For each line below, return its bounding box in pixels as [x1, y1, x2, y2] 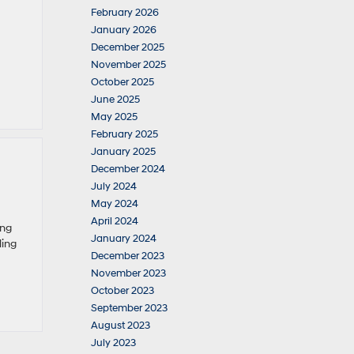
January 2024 [91, 232, 156, 245]
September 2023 [91, 302, 168, 314]
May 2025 [91, 111, 137, 123]
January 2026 [91, 24, 156, 36]
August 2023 [91, 319, 150, 332]
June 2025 [91, 93, 140, 106]
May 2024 [91, 198, 138, 210]
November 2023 [91, 267, 166, 280]
